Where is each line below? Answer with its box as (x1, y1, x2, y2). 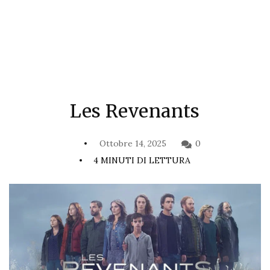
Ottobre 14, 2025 (97, 137, 166, 149)
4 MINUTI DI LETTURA (93, 154, 190, 166)
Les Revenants (70, 99, 200, 122)
